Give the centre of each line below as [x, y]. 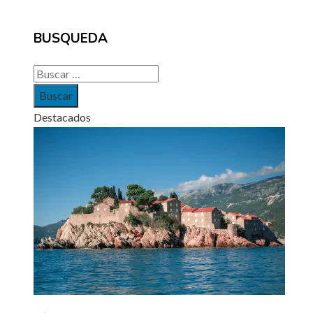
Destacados [62, 117]
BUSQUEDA [71, 38]
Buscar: [51, 73]
